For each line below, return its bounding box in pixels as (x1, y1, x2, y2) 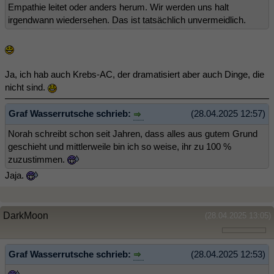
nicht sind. (5, 82, 48, 93)
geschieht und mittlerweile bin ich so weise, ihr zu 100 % (8, 141, 231, 152)
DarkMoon (3, 210, 48, 221)
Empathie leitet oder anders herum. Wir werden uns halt (8, 2, 229, 13)
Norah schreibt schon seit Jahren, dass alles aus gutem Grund (8, 128, 257, 139)
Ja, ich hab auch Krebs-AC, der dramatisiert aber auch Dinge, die (5, 69, 264, 80)
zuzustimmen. (8, 154, 67, 165)
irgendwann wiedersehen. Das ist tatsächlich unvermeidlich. (8, 15, 246, 26)
